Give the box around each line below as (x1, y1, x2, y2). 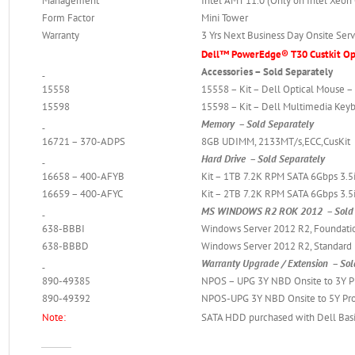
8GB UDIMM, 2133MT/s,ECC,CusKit (201, 135, 351, 148)
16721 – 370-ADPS (42, 135, 126, 148)
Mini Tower (201, 11, 249, 25)
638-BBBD (42, 239, 90, 253)
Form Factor (42, 11, 95, 25)
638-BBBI (42, 222, 86, 235)
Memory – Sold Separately (201, 117, 315, 131)
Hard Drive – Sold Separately (201, 152, 326, 166)
